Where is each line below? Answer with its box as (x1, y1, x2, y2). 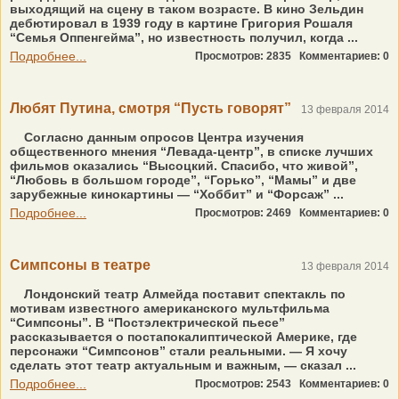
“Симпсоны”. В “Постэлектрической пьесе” (10, 315, 285, 330)
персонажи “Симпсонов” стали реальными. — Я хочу (10, 344, 347, 358)
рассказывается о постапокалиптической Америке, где (10, 330, 357, 344)
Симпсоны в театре (10, 257, 151, 273)
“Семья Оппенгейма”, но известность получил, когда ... (10, 30, 358, 45)
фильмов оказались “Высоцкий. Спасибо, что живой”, (10, 159, 358, 173)
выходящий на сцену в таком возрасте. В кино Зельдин (10, 2, 363, 16)
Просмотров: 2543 (195, 378, 299, 390)
